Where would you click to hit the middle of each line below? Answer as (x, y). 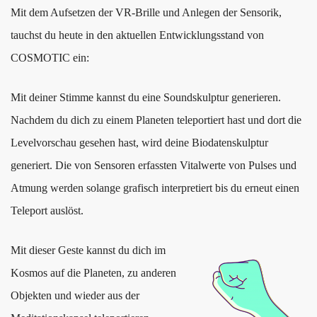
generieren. (255, 98)
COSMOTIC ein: (50, 58)
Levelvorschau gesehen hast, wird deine (101, 143)
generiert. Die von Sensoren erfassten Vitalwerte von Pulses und (154, 166)
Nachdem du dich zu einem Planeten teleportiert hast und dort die (156, 120)
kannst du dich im (125, 250)
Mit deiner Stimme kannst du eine (87, 98)
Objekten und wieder (59, 296)
